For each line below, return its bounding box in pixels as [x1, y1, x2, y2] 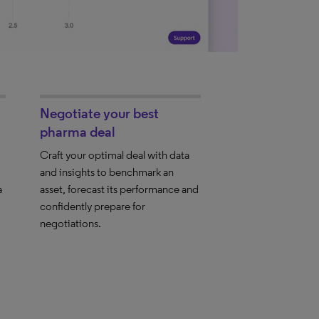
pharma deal [39, 122, 115, 140]
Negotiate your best [39, 104, 159, 122]
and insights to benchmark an [39, 164, 174, 179]
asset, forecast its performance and [39, 182, 199, 196]
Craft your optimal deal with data [39, 147, 189, 162]
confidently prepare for [39, 199, 145, 213]
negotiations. [39, 216, 101, 230]
